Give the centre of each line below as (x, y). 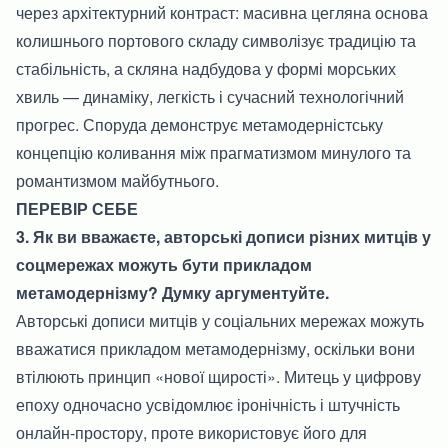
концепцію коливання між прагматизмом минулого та (213, 152)
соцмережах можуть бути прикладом (164, 264)
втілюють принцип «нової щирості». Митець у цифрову (218, 376)
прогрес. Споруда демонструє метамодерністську (199, 124)
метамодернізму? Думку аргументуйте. (172, 292)
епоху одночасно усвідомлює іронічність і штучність (208, 404)
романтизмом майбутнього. (117, 180)
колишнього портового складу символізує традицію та (216, 40)
